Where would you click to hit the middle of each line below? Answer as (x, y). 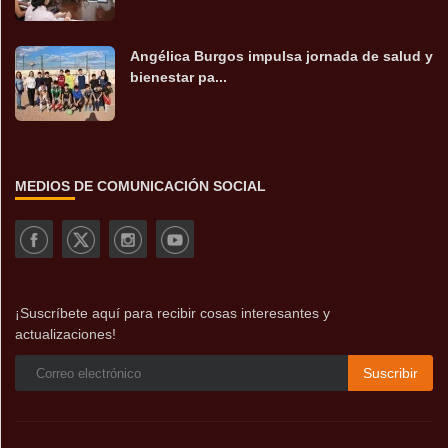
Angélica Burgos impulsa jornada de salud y (281, 56)
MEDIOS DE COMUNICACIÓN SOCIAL (140, 186)
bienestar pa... (178, 77)
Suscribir (390, 372)
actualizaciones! (65, 334)
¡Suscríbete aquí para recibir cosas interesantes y (172, 313)
